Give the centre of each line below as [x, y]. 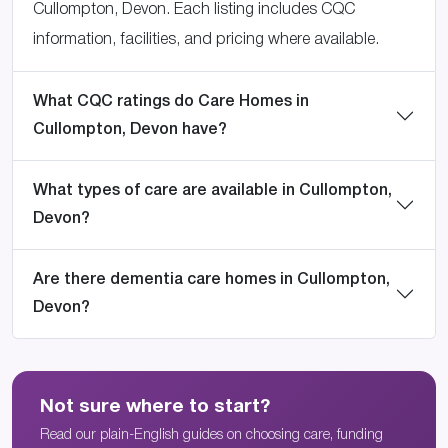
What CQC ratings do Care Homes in [171, 102]
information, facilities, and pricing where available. [206, 40]
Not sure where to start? [155, 407]
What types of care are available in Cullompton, [212, 191]
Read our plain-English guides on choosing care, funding [211, 436]
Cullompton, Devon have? [130, 130]
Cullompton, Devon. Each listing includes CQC [194, 10]
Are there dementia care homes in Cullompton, [211, 280]
